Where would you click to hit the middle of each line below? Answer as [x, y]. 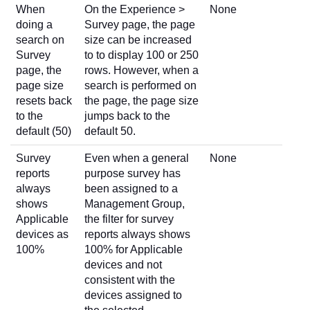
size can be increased [138, 39]
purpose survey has [133, 173]
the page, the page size [142, 100]
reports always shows [137, 234]
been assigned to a [131, 188]
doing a [34, 24]
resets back [44, 100]
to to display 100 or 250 [142, 55]
